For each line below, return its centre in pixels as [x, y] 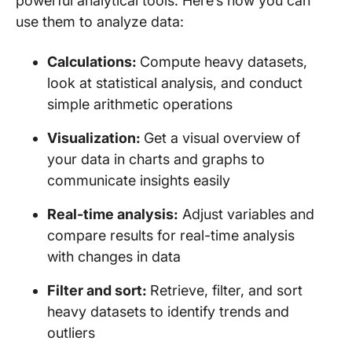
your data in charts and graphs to [156, 159]
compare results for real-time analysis [171, 235]
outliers [71, 333]
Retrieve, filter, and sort [226, 290]
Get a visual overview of [222, 138]
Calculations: [93, 62]
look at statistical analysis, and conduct [175, 83]
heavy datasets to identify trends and [168, 312]
